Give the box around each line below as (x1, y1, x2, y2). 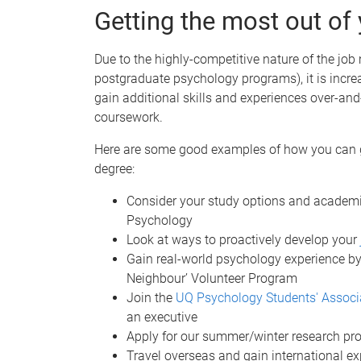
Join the (127, 289, 176, 305)
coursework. (94, 109, 163, 125)
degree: (94, 160, 135, 176)
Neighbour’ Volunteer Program (127, 270, 297, 286)
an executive (127, 309, 197, 325)
